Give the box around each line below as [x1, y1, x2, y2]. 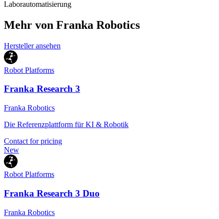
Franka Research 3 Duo [4, 188, 100, 198]
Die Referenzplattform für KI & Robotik [4, 120, 129, 129]
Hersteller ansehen [4, 41, 61, 50]
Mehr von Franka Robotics [4, 18, 140, 31]
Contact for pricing [4, 137, 62, 146]
